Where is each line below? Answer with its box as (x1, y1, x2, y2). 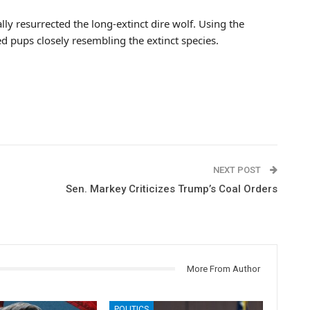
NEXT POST (212, 164, 263, 175)
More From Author (186, 263, 260, 274)
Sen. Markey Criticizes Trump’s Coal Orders (65, 182, 277, 195)
